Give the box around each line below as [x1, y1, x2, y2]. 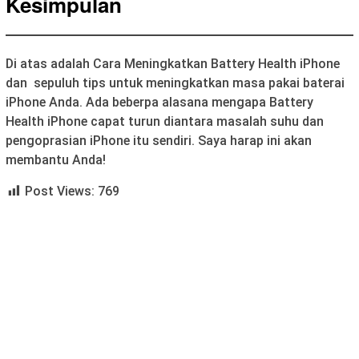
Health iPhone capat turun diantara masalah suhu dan [6, 114, 324, 130]
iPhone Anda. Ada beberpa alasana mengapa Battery [6, 95, 313, 111]
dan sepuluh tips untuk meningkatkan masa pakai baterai [6, 75, 345, 91]
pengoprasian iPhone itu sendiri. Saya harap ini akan [6, 133, 312, 149]
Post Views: [25, 184, 95, 200]
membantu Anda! [6, 152, 106, 168]
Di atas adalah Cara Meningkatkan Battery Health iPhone [6, 56, 340, 72]
